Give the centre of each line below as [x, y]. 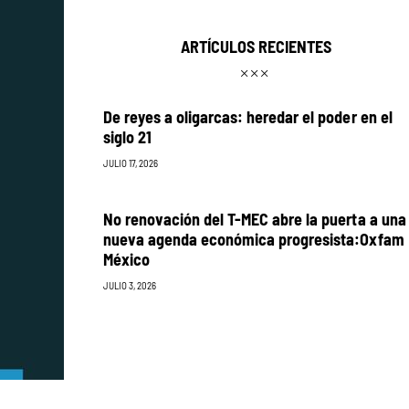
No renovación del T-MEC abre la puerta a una [254, 219]
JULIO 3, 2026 [129, 284]
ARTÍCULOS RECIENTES [256, 46]
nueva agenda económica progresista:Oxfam [253, 239]
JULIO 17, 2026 [130, 163]
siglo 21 [127, 136]
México [126, 259]
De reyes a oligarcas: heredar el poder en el [247, 116]
